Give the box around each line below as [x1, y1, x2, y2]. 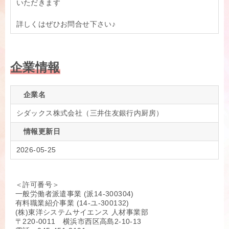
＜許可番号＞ [15, 180, 60, 189]
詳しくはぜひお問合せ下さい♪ [16, 20, 116, 29]
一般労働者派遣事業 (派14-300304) [15, 190, 134, 198]
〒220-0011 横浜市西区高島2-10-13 [15, 217, 142, 226]
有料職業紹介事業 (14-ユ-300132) [15, 199, 129, 208]
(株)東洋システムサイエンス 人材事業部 [15, 208, 148, 217]
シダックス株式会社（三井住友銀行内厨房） [16, 109, 164, 118]
